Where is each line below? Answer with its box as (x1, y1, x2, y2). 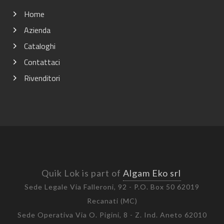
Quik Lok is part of (41, 167, 123, 178)
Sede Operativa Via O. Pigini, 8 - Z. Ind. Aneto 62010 (17, 210, 207, 219)
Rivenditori (24, 72, 60, 84)
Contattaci (24, 56, 60, 68)
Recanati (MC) (86, 196, 137, 205)
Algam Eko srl (122, 167, 181, 178)
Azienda (24, 24, 50, 36)
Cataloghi (24, 40, 55, 52)
